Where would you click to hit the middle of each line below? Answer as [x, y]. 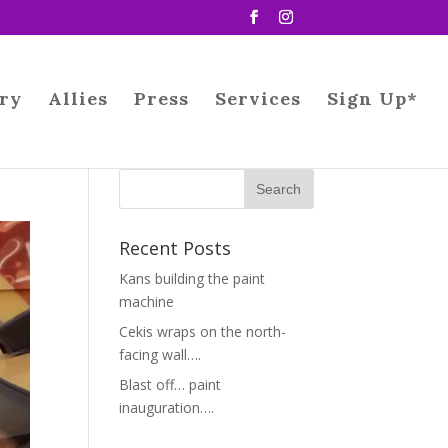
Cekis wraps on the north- [203, 331]
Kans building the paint [192, 278]
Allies [78, 98]
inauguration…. [167, 407]
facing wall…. [160, 354]
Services [258, 98]
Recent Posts [175, 248]
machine [147, 301]
